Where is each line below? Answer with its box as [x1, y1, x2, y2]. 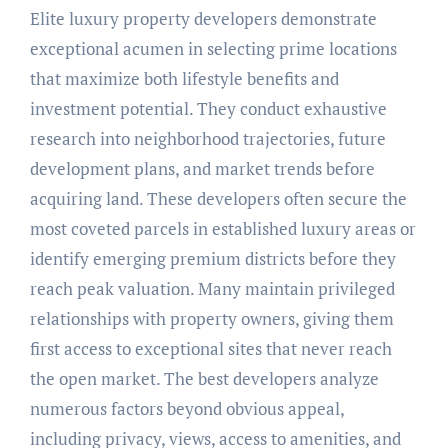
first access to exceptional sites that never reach [29, 337, 392, 361]
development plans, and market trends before [29, 157, 375, 181]
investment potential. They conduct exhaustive [29, 97, 387, 121]
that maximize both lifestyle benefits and [29, 67, 339, 91]
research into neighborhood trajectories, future [29, 127, 386, 151]
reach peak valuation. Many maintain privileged [29, 277, 395, 301]
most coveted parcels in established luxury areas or [29, 217, 416, 241]
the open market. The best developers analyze [29, 367, 379, 391]
